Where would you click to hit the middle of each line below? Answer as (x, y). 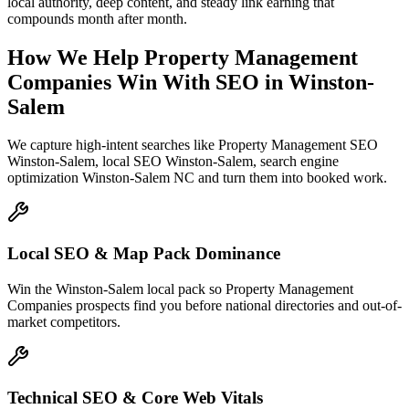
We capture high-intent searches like (113, 145)
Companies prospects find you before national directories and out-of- (204, 305)
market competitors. (64, 321)
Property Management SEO (298, 145)
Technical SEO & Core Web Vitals (135, 397)
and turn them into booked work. (291, 178)
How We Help (76, 57)
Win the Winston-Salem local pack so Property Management (180, 288)
